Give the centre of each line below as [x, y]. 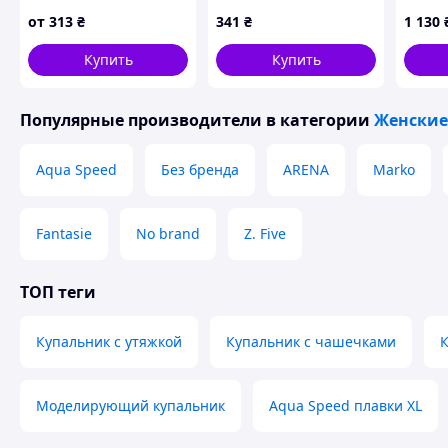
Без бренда [200, 169]
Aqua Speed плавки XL [345, 405]
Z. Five [265, 233]
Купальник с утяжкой [109, 341]
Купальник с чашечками [311, 341]
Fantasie [64, 233]
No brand [168, 233]
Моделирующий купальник [130, 405]
